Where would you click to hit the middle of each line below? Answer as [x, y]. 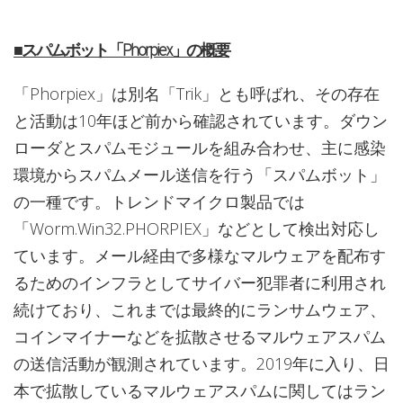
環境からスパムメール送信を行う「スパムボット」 [200, 175]
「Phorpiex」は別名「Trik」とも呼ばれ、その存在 [197, 94]
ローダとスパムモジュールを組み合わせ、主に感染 [200, 148]
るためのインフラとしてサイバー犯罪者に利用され [200, 283]
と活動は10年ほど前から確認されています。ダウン [201, 121]
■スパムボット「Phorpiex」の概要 [121, 50]
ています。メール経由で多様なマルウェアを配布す [200, 256]
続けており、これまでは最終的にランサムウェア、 [200, 310]
